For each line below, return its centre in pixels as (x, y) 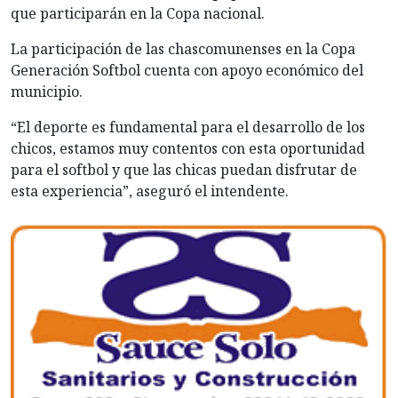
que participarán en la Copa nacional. (138, 13)
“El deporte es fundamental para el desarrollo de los (188, 127)
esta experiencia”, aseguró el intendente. (150, 191)
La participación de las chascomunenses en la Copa (183, 48)
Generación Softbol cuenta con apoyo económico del (187, 70)
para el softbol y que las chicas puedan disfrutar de (184, 169)
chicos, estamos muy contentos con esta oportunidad (188, 148)
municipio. (47, 91)
